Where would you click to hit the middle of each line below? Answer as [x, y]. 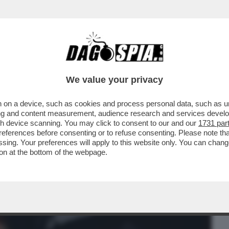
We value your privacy [114, 80]
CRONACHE [131, 65]
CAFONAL [78, 65]
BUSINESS [27, 65]
